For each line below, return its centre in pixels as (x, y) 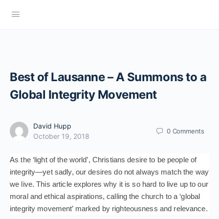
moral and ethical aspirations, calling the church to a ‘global (105, 196)
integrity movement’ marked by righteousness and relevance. (109, 208)
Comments (188, 131)
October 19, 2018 (61, 136)
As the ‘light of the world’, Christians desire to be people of (103, 160)
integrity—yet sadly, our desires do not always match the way (109, 172)
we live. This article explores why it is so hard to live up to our (109, 184)
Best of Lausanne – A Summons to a (108, 77)
